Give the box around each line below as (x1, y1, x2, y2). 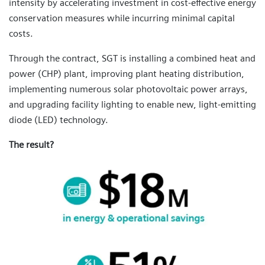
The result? (9, 139, 54, 151)
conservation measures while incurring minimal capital (9, 12, 235, 24)
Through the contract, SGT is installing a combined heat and (9, 53, 256, 64)
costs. (9, 28, 33, 40)
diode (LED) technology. (9, 114, 108, 126)
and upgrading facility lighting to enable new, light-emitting (9, 99, 256, 111)
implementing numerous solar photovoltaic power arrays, (9, 83, 248, 95)
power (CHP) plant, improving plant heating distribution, (9, 68, 244, 80)
